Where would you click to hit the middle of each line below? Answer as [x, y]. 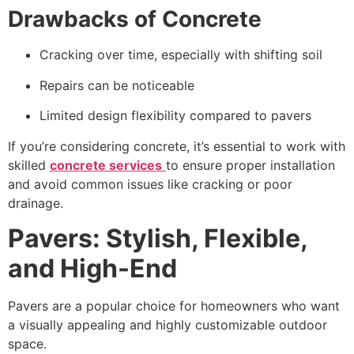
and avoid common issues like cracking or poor [150, 184]
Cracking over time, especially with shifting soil [181, 55]
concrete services [106, 165]
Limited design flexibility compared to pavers [175, 116]
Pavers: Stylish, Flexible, [158, 239]
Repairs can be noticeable [117, 85]
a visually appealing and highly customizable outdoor [168, 325]
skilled [29, 165]
